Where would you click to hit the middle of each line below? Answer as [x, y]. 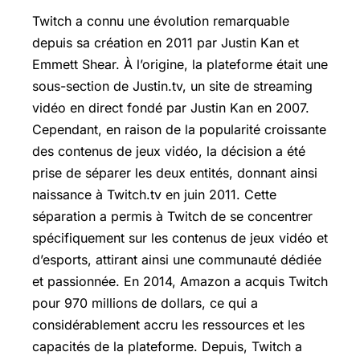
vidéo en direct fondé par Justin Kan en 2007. [171, 107]
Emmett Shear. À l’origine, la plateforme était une [180, 64]
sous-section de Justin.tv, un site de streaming [172, 86]
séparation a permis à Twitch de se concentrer [172, 216]
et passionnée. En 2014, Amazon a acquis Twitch [180, 281]
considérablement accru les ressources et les [168, 324]
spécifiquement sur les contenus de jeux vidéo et [180, 237]
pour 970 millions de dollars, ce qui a [145, 303]
